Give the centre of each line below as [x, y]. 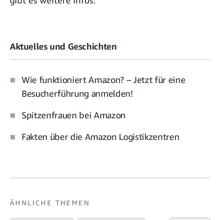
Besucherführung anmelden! [77, 94]
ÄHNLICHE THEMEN [50, 203]
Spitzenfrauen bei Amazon [74, 115]
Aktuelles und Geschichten [63, 46]
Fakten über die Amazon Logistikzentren [101, 137]
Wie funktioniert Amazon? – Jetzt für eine [104, 80]
